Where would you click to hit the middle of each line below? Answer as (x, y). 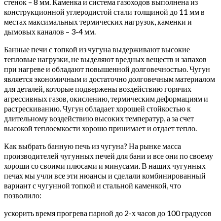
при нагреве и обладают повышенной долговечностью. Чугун (107, 69)
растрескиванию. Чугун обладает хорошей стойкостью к (97, 108)
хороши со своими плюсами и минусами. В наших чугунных (105, 165)
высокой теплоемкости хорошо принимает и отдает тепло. (100, 128)
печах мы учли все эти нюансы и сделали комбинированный (105, 175)
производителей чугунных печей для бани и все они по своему (109, 155)
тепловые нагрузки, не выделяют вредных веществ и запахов (105, 59)
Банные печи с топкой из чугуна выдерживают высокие (97, 49)
